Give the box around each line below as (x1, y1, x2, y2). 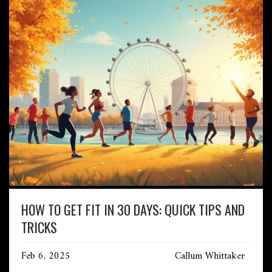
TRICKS (21, 217, 57, 237)
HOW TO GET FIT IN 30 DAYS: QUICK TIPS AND (21, 200, 245, 220)
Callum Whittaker (175, 248, 245, 265)
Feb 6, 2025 (21, 248, 70, 265)
